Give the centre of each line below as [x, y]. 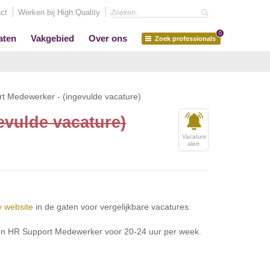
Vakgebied [52, 38]
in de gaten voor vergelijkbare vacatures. [112, 207]
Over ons [108, 38]
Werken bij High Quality [59, 12]
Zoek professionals [185, 39]
